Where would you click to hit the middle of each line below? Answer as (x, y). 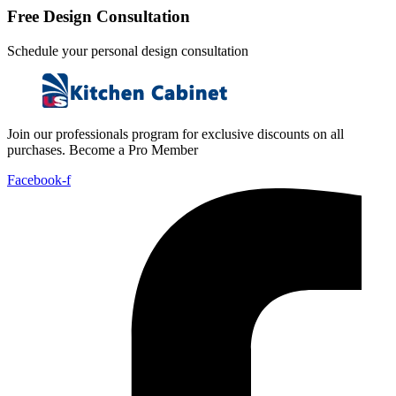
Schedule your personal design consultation (128, 50)
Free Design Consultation (99, 16)
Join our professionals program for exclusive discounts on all (175, 133)
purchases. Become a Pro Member (103, 149)
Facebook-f (39, 179)
